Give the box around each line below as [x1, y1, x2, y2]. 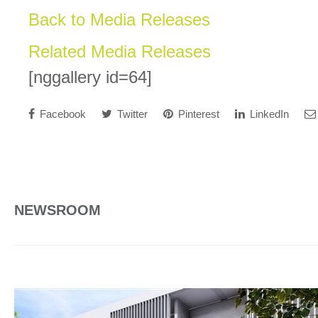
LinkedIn [247, 108, 289, 120]
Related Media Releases [28, 42, 211, 61]
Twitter [114, 108, 148, 120]
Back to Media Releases [28, 10, 210, 29]
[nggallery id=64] [28, 67, 152, 87]
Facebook [37, 108, 86, 120]
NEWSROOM [14, 202, 101, 218]
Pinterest [175, 108, 219, 120]
